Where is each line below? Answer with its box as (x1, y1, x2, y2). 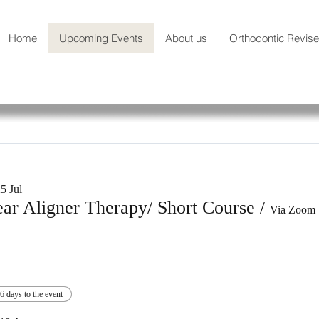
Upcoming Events (59, 31, 143, 45)
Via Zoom (270, 204, 315, 216)
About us (165, 31, 207, 45)
